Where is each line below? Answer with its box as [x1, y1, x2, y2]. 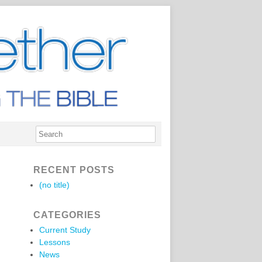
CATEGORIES [33, 210, 101, 220]
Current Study [39, 225, 91, 235]
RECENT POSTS [33, 165, 115, 175]
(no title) [39, 180, 70, 189]
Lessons [39, 237, 70, 247]
